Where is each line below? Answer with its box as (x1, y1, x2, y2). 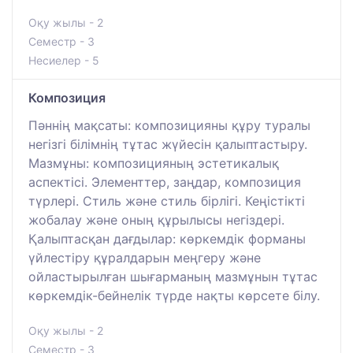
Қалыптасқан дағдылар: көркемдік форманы (28, 230, 306, 247)
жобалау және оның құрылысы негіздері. (28, 211, 284, 228)
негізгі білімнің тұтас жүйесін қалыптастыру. (28, 136, 307, 152)
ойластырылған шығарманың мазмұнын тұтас (28, 268, 318, 284)
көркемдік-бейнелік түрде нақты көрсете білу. (28, 287, 320, 303)
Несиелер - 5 (28, 53, 99, 67)
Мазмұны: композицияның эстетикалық (28, 154, 279, 171)
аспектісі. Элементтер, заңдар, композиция (28, 173, 301, 190)
